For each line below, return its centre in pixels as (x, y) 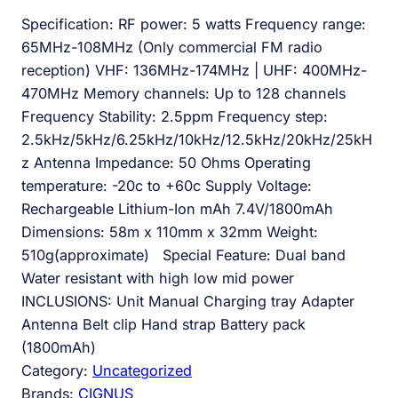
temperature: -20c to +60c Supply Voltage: (167, 185)
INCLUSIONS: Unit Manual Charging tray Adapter (188, 301)
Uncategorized (142, 370)
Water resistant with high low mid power (162, 278)
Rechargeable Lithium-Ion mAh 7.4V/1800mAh (177, 208)
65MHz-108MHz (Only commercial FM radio (172, 47)
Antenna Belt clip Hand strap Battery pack (163, 324)
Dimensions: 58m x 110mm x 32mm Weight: (170, 231)
